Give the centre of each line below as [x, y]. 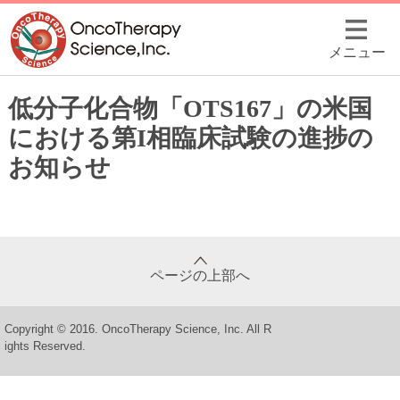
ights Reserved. [45, 346]
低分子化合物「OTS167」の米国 [190, 108]
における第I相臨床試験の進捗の [190, 138]
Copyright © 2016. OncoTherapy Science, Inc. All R [138, 329]
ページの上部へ [200, 275]
